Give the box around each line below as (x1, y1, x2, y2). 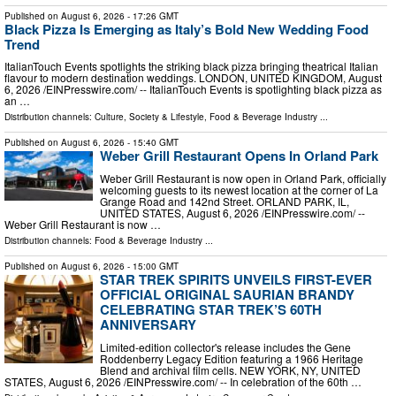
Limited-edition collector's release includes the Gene (100, 339, 351, 354)
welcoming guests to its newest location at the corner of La (100, 181, 378, 197)
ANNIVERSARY (100, 314, 196, 334)
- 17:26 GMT (125, 9, 179, 22)
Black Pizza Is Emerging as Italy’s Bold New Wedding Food (4, 19, 369, 39)
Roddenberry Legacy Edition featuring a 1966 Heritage (100, 350, 363, 366)
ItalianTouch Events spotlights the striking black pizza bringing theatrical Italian (4, 58, 378, 74)
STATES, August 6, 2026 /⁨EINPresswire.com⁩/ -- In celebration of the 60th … (4, 373, 362, 389)
